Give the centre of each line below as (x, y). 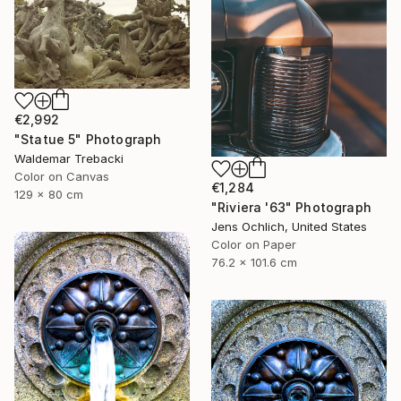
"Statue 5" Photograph (88, 140)
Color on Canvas (62, 177)
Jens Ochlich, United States (289, 227)
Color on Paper (254, 245)
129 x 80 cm (49, 195)
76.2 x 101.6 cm (254, 263)
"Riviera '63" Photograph (291, 208)
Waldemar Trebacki (69, 159)
